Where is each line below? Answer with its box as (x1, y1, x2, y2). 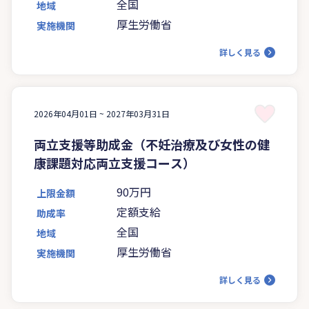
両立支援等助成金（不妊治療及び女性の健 (34, 134, 270, 153)
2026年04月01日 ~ (34, 107, 106, 119)
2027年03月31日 (106, 107, 170, 119)
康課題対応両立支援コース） (34, 153, 195, 172)
